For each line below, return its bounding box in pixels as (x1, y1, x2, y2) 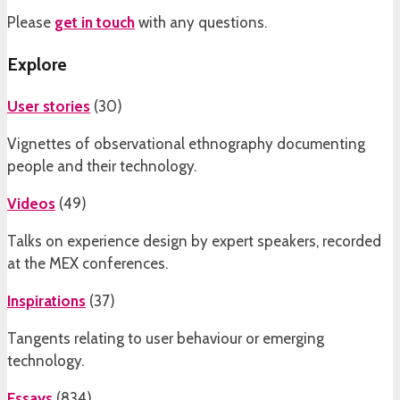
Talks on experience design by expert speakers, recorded (7, 231, 381, 250)
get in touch (54, 12, 135, 31)
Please (7, 12, 54, 31)
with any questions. (135, 12, 267, 31)
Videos (7, 194, 55, 212)
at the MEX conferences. (7, 254, 168, 272)
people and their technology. (7, 156, 196, 175)
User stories (7, 96, 90, 115)
